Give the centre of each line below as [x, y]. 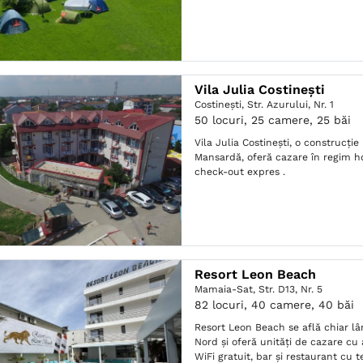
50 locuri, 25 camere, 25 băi [273, 120]
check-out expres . [240, 172]
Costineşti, [221, 105]
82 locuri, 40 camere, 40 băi [275, 305]
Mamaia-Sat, [227, 289]
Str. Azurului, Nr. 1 [291, 105]
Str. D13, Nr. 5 [291, 289]
